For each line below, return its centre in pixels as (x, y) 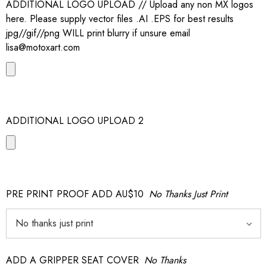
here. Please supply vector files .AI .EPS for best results (120, 19)
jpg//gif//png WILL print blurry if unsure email (98, 33)
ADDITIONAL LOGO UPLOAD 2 (75, 121)
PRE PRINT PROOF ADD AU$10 (75, 194)
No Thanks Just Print (188, 194)
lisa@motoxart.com (43, 47)
